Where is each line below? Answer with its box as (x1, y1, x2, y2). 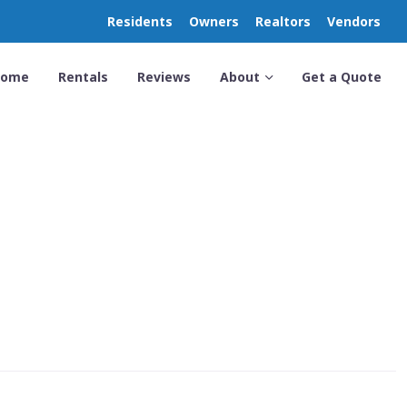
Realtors (255, 13, 311, 30)
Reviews (136, 68, 191, 85)
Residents (107, 13, 173, 30)
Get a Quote (301, 68, 382, 85)
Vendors (327, 13, 381, 30)
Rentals (57, 68, 108, 85)
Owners (189, 13, 239, 30)
